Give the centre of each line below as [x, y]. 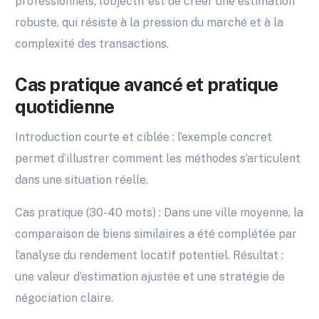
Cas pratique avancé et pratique [147, 85]
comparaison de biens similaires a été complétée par [156, 234]
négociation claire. [64, 298]
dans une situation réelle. [82, 180]
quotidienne [65, 107]
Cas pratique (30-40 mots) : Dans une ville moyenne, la [159, 213]
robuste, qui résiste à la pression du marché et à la [150, 23]
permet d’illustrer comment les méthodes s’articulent [158, 159]
